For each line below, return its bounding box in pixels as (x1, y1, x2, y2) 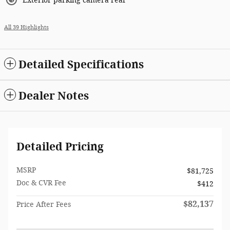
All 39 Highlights (4, 24, 49, 31)
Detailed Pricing (16, 140, 104, 154)
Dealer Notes (18, 89, 89, 103)
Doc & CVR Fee (16, 179, 66, 188)
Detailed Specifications (18, 58, 144, 71)
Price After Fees (16, 200, 71, 209)
